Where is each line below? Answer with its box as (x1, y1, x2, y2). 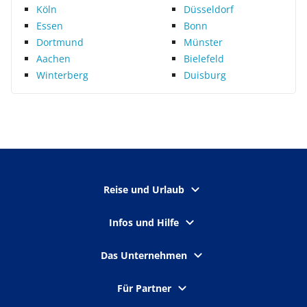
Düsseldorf (184, 3, 234, 16)
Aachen (36, 52, 71, 65)
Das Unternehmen (101, 249, 187, 262)
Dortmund (36, 36, 84, 49)
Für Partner (116, 282, 171, 295)
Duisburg (184, 69, 226, 82)
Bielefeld (184, 52, 224, 65)
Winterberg (36, 69, 88, 82)
